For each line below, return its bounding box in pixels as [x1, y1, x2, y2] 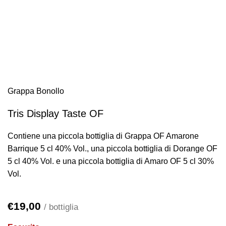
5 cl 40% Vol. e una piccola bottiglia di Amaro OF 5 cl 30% [8, 157, 214, 165]
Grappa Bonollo [8, 87, 64, 95]
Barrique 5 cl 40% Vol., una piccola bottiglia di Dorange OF [8, 144, 217, 153]
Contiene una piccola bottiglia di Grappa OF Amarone [8, 132, 199, 140]
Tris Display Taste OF [8, 108, 103, 119]
